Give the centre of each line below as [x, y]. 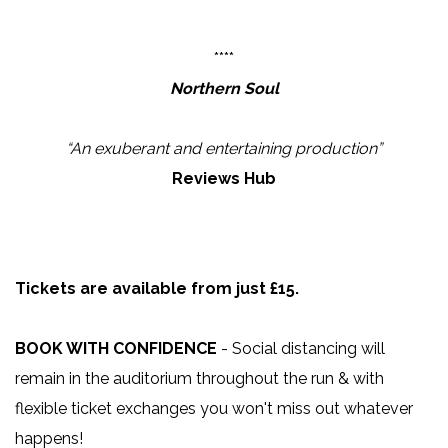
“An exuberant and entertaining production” [224, 149]
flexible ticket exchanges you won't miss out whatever [214, 409]
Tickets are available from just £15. [157, 289]
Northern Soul [224, 89]
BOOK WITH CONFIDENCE [116, 349]
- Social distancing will [301, 349]
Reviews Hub [224, 179]
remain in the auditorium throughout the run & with [199, 379]
